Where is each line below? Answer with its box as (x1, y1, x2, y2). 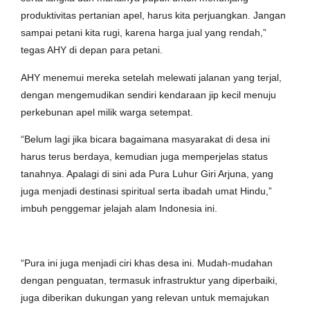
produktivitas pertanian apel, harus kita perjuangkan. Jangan (21, 10, 286, 21)
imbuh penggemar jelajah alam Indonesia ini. (21, 203, 217, 215)
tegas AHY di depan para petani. (21, 44, 163, 56)
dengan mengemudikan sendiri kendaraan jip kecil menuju (21, 89, 276, 100)
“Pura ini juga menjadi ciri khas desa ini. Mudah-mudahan (21, 257, 273, 268)
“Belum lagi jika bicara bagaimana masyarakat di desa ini (21, 134, 270, 145)
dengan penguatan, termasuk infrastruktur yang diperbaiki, (21, 274, 277, 286)
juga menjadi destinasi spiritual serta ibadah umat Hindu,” (21, 185, 272, 197)
